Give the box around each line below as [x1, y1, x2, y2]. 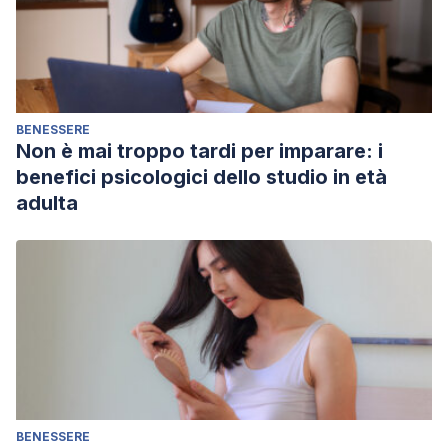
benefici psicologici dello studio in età [16, 165, 387, 189]
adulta [16, 191, 78, 215]
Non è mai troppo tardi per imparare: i [16, 139, 383, 163]
